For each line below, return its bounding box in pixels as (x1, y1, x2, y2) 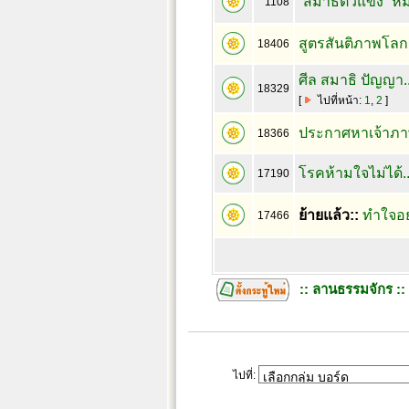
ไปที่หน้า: (317, 94, 364, 107)
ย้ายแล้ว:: (298, 207, 359, 223)
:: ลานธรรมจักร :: (299, 281, 405, 297)
